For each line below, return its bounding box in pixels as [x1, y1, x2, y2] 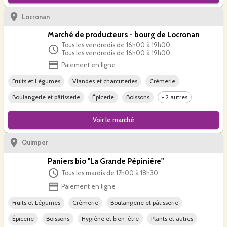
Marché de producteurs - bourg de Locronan [48, 30, 200, 40]
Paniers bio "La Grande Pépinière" [48, 156, 164, 166]
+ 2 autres [162, 93, 187, 101]
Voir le [93, 116, 112, 124]
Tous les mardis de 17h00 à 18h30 [61, 169, 158, 177]
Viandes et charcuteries [72, 77, 137, 85]
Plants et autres [151, 214, 193, 222]
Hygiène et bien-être [82, 214, 139, 222]
